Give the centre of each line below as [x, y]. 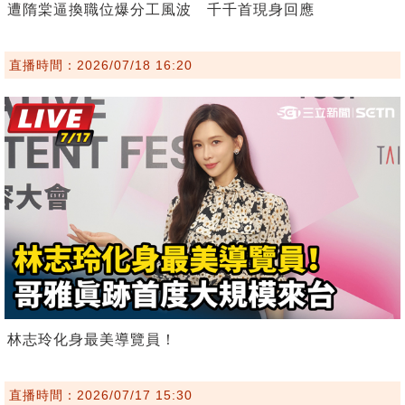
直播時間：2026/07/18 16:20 [101, 65]
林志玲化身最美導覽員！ [92, 340]
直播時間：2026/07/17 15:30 [101, 396]
